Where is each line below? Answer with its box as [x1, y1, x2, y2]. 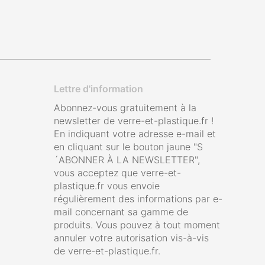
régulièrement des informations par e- [54, 193, 222, 205]
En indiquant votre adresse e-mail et [54, 128, 216, 140]
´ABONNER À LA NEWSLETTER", [54, 154, 200, 166]
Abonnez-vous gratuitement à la [54, 102, 196, 114]
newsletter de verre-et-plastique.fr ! [54, 115, 214, 127]
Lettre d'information [54, 83, 143, 95]
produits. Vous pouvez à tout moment [54, 219, 220, 231]
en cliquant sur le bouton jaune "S [54, 141, 203, 153]
